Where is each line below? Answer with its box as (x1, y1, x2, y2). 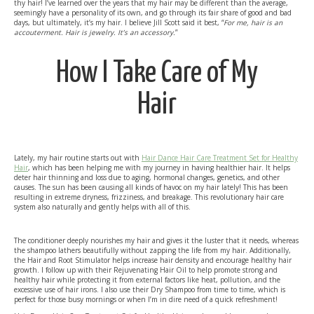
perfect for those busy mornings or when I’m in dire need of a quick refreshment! (14, 294, 278, 304)
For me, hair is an (224, 18, 282, 28)
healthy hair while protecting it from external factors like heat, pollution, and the (14, 274, 280, 285)
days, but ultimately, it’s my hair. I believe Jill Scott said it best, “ (14, 18, 224, 28)
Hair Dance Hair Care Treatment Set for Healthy (142, 152, 298, 163)
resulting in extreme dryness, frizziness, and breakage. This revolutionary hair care (14, 191, 284, 202)
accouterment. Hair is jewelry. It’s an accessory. (14, 27, 175, 38)
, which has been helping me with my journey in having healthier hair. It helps (28, 162, 290, 172)
